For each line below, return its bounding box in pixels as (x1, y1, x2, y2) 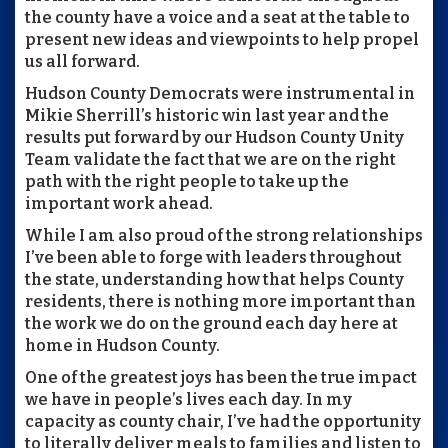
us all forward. (25, 52, 140, 72)
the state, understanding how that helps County (25, 270, 404, 290)
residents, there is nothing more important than (25, 292, 416, 312)
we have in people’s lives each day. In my (25, 390, 352, 410)
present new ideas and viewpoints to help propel (25, 30, 419, 50)
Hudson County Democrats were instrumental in (25, 84, 415, 104)
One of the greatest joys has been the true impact (25, 368, 417, 388)
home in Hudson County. (25, 336, 220, 356)
